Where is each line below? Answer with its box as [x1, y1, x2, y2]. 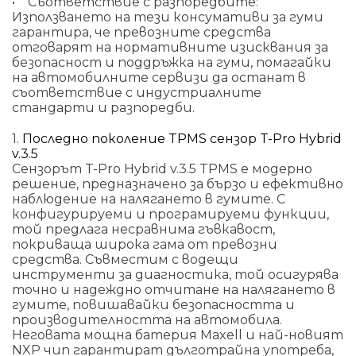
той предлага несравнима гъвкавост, [12, 221, 275, 237]
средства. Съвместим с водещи [12, 251, 238, 267]
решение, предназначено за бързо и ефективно [12, 176, 343, 192]
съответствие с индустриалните [12, 84, 261, 100]
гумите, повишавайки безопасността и [12, 296, 295, 312]
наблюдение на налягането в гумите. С [12, 191, 285, 207]
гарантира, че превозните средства [12, 24, 271, 40]
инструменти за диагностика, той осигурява [12, 266, 339, 282]
